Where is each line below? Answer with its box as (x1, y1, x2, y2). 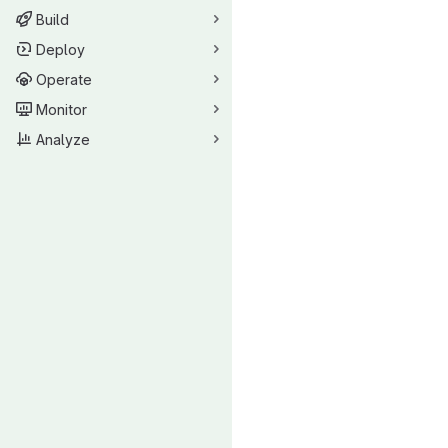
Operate (36, 70, 92, 88)
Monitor (36, 100, 87, 118)
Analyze (36, 130, 90, 148)
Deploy (36, 40, 85, 58)
